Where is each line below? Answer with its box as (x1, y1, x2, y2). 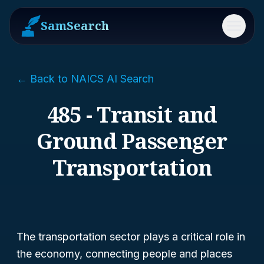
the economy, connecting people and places (16, 247, 232, 260)
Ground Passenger (37, 127, 227, 156)
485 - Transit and (47, 100, 217, 129)
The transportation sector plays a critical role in (16, 230, 245, 243)
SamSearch (41, 18, 109, 34)
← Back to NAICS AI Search (16, 72, 154, 85)
